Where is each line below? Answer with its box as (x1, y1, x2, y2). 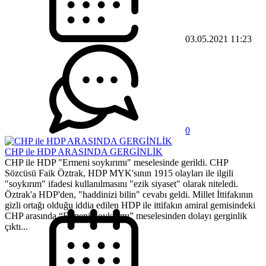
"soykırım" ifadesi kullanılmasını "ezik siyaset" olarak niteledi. (5, 179, 238, 189)
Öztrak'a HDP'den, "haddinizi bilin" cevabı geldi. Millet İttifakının (5, 189, 253, 200)
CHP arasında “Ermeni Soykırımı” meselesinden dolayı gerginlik (5, 211, 247, 221)
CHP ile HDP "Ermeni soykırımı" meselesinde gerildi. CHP (5, 157, 228, 168)
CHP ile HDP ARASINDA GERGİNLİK (5, 147, 163, 157)
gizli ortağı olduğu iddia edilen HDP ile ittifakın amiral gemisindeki (5, 200, 255, 211)
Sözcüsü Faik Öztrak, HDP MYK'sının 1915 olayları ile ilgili (5, 168, 233, 179)
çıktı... (5, 221, 28, 232)
